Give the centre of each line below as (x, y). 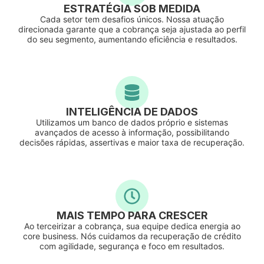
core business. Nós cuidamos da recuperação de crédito (132, 236)
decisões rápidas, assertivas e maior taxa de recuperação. (132, 143)
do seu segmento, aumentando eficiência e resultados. (132, 39)
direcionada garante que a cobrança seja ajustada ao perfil (132, 29)
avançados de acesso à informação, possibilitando (132, 133)
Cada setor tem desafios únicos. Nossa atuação (132, 19)
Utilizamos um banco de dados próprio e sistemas (132, 123)
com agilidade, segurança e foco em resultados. (132, 246)
